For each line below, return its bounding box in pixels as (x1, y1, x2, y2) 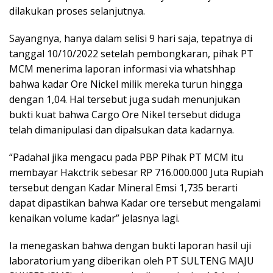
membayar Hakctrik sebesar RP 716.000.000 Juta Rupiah (9, 166, 263, 180)
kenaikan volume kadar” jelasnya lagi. (9, 211, 180, 225)
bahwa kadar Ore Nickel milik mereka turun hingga (9, 77, 243, 91)
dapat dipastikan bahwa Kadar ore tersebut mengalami (9, 196, 261, 210)
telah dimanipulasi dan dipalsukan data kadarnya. (9, 123, 234, 137)
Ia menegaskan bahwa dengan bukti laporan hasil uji (9, 239, 251, 253)
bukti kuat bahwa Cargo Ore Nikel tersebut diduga (9, 108, 241, 122)
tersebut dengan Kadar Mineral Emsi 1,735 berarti (9, 181, 238, 195)
